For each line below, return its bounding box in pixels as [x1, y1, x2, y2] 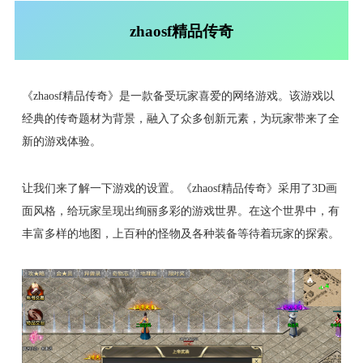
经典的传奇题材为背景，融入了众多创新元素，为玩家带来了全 [21, 112, 340, 126]
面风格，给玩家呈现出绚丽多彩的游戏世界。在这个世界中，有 [21, 204, 340, 218]
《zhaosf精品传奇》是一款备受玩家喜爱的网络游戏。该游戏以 [21, 89, 335, 103]
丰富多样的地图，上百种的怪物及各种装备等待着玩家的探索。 [21, 227, 340, 241]
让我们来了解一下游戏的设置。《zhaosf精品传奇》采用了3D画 [21, 181, 337, 195]
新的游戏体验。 [21, 135, 101, 148]
